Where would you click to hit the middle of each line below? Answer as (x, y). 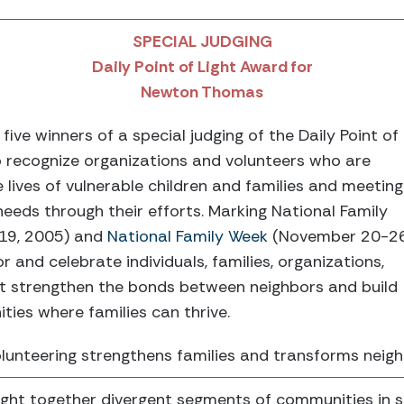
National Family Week (188, 236)
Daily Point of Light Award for (202, 67)
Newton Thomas (202, 92)
